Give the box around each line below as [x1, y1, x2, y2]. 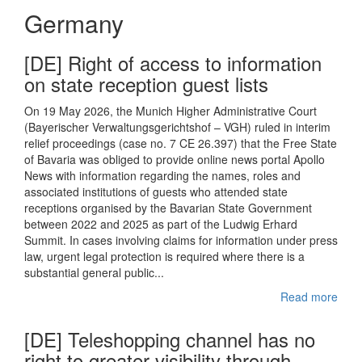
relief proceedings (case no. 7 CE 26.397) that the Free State [24, 135, 337, 151]
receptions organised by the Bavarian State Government [24, 200, 312, 216]
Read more [280, 288, 338, 305]
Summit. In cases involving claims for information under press [24, 232, 338, 248]
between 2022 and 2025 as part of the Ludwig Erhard [24, 216, 297, 232]
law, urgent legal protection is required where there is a [24, 248, 305, 264]
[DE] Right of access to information [24, 48, 322, 77]
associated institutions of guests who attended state [24, 183, 288, 200]
